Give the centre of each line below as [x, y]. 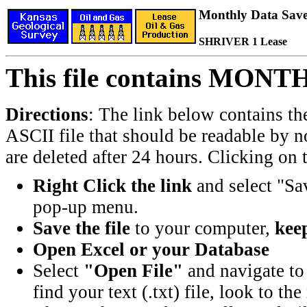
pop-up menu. [86, 207]
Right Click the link [112, 186]
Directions [47, 114]
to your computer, [202, 228]
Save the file [82, 228]
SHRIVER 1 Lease [243, 41]
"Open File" [133, 271]
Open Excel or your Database [151, 249]
